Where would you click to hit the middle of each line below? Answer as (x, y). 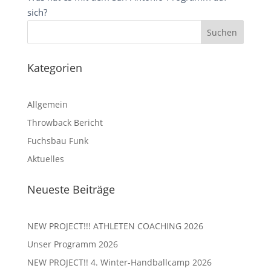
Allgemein (47, 104)
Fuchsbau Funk (57, 141)
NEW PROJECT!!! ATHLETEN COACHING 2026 (115, 226)
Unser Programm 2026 (72, 244)
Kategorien (54, 68)
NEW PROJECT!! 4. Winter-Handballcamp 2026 (119, 262)
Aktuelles (45, 159)
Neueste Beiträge (71, 189)
